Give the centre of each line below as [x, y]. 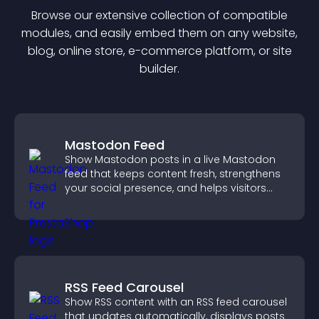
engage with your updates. [134, 202]
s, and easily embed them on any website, [181, 33]
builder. [159, 69]
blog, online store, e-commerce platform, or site [159, 51]
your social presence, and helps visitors [166, 188]
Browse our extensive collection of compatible [159, 15]
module [43, 33]
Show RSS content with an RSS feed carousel [176, 302]
